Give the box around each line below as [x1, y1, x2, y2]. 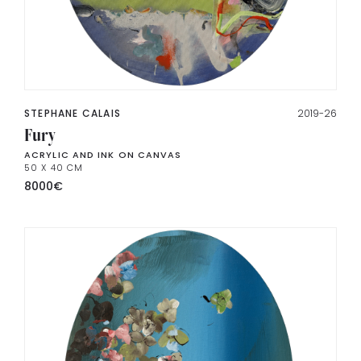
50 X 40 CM [24, 160, 83, 174]
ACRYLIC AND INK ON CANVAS [24, 147, 182, 161]
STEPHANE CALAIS [24, 106, 121, 120]
